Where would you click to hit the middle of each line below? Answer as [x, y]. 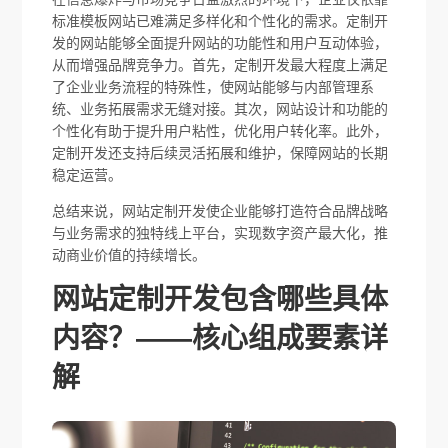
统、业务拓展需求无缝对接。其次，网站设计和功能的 [220, 108]
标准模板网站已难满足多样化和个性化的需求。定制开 [220, 20]
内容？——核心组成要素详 [220, 338]
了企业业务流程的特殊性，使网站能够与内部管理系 [213, 86]
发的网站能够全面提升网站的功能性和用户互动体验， [220, 42]
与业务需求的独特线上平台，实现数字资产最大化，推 [220, 232]
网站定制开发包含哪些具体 [220, 299]
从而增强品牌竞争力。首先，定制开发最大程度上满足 [220, 64]
